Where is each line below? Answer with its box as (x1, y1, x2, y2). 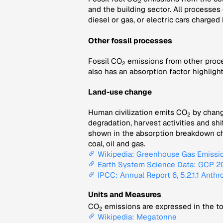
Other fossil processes (88, 35, 172, 45)
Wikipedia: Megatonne (98, 212, 177, 222)
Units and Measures (88, 190, 161, 200)
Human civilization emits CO (88, 108, 187, 117)
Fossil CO (88, 56, 122, 66)
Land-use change (88, 87, 152, 97)
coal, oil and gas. (88, 139, 145, 149)
